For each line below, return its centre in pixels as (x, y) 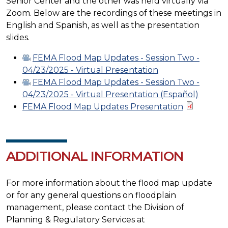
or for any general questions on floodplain (91, 195)
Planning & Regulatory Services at (76, 219)
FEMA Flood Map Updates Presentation (103, 106)
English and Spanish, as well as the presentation (103, 25)
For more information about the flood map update (109, 183)
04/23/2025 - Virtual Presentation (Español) (110, 94)
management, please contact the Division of (95, 207)
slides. (18, 37)
